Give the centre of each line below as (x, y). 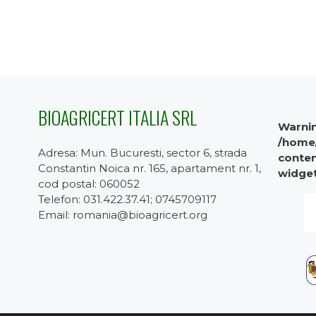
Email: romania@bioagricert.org (122, 215)
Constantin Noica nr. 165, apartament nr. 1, (149, 168)
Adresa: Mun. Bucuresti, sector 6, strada (142, 153)
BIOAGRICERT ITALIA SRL (117, 117)
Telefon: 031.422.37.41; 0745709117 (127, 199)
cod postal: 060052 (89, 184)
